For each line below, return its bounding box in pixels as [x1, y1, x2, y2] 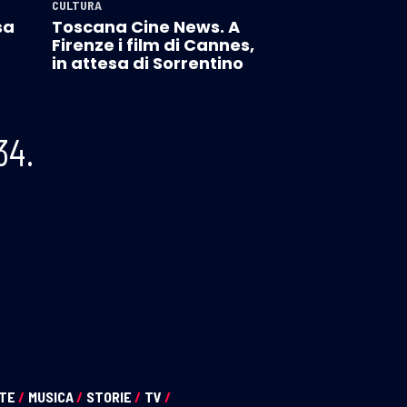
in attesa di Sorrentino [51, 51, 243, 74]
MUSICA [28, 387, 76, 405]
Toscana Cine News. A [51, 15, 240, 38]
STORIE [86, 387, 134, 405]
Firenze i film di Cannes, [51, 33, 254, 56]
